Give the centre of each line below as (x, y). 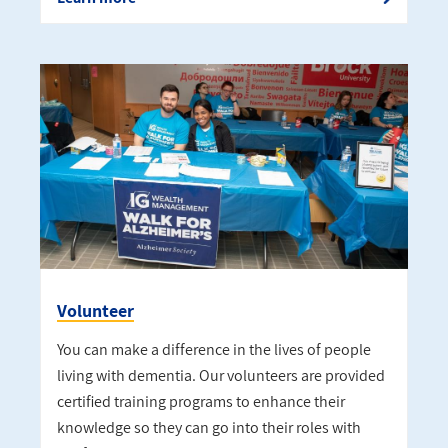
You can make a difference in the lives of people (214, 350)
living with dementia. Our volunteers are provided (221, 376)
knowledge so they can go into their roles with (209, 428)
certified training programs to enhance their (201, 402)
